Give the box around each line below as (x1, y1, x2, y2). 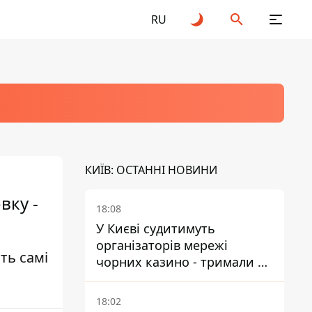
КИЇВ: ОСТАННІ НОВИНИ (85, 162, 217, 178)
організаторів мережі (96, 237, 228, 253)
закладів (96, 270, 148, 287)
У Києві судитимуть (96, 220, 215, 237)
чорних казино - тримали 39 (96, 253, 272, 270)
